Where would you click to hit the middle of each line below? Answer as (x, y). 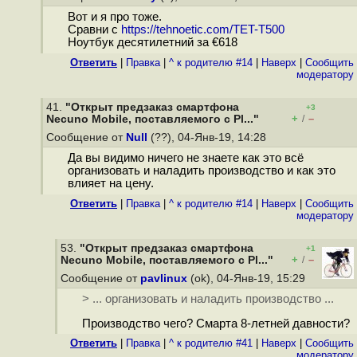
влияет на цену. (110, 184)
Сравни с (94, 30)
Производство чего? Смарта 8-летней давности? (216, 324)
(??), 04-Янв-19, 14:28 (208, 137)
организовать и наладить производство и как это (201, 171)
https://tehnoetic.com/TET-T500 (202, 30)
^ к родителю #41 (211, 343)
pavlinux (164, 279)
